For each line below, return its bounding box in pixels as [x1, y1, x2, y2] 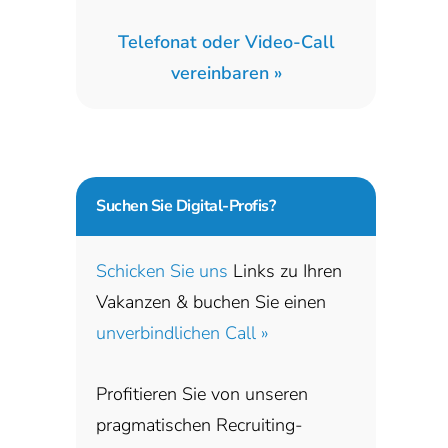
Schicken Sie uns [96, 258, 228, 283]
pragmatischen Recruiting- [96, 412, 303, 437]
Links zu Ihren [228, 258, 342, 283]
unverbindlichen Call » [96, 320, 269, 345]
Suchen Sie [96, 194, 172, 217]
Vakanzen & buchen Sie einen [96, 289, 326, 314]
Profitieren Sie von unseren [96, 381, 308, 406]
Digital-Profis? [172, 194, 275, 217]
